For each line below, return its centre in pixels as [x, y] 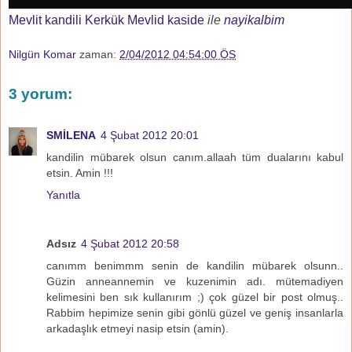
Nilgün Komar [42, 54]
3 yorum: [40, 94]
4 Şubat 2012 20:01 [150, 135]
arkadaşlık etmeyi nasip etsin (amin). [137, 328]
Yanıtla [63, 194]
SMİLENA [71, 135]
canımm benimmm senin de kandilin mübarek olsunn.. [195, 265]
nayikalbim [254, 20]
